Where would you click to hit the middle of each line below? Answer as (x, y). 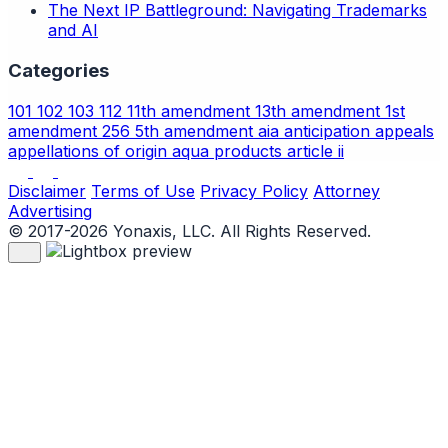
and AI (73, 30)
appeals (404, 130)
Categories (58, 70)
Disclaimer (47, 190)
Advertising (50, 210)
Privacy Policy (254, 190)
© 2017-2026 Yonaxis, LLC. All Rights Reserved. (189, 230)
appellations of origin (90, 150)
